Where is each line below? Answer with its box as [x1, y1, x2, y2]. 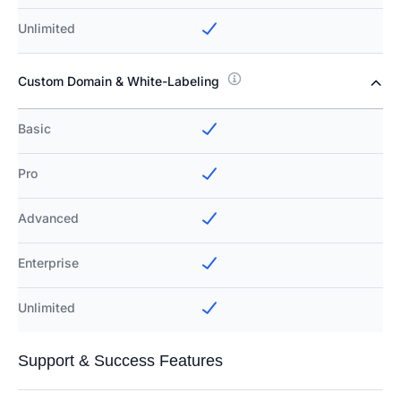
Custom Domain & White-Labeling [18, 73, 219, 90]
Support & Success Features [18, 352, 223, 371]
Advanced [18, 210, 79, 226]
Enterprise [18, 255, 79, 271]
